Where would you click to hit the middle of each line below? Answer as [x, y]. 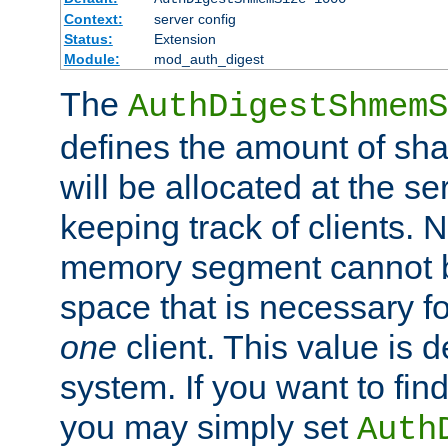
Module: [91, 59]
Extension [184, 39]
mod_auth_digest [208, 59]
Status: [88, 39]
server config [194, 19]
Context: [93, 19]
